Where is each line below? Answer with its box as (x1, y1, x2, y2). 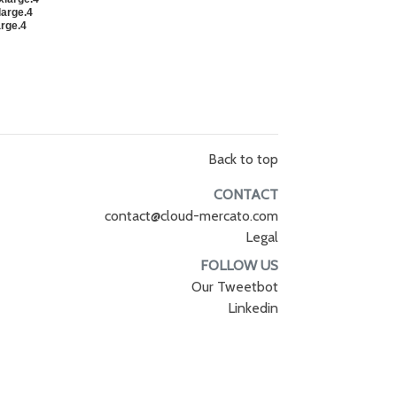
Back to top (207, 151, 278, 167)
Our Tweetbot (191, 278, 278, 295)
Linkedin (227, 300, 278, 316)
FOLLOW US (199, 257, 278, 274)
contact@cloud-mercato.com (104, 207, 278, 224)
